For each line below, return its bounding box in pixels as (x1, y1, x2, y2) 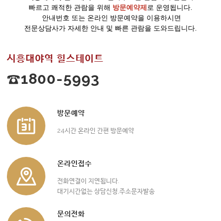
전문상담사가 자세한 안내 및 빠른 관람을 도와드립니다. (24, 24, 197, 33)
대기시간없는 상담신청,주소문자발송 (57, 187, 155, 195)
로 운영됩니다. (147, 3, 192, 12)
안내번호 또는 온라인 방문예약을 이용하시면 (40, 14, 181, 22)
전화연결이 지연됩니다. (57, 177, 119, 185)
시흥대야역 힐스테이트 (7, 52, 104, 65)
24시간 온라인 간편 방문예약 (57, 127, 134, 135)
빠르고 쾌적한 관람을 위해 (29, 3, 112, 12)
